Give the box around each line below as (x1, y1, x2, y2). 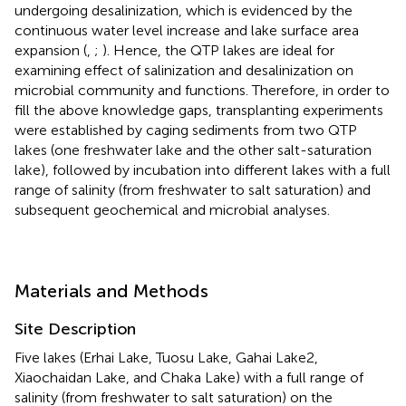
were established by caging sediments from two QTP (14, 121, 357, 139)
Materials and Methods (14, 279, 208, 302)
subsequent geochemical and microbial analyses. (14, 200, 330, 218)
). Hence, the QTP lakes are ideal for (102, 41, 334, 59)
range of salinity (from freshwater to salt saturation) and (14, 180, 371, 198)
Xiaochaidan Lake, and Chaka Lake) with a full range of (14, 368, 363, 386)
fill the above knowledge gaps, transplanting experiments (14, 101, 383, 119)
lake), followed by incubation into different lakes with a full (14, 160, 391, 179)
